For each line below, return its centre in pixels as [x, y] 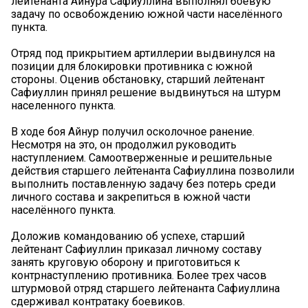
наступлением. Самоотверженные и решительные [142, 158]
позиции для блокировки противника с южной [132, 67]
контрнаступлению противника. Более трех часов [139, 276]
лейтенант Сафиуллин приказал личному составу [136, 250]
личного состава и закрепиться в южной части [131, 197]
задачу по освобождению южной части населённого [147, 14]
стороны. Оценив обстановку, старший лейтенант [138, 80]
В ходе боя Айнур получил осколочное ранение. [133, 132]
